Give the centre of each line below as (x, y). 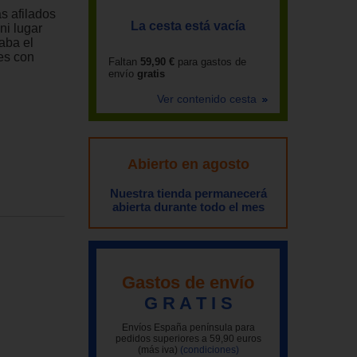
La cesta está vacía (188, 26)
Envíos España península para (188, 327)
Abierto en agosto (188, 164)
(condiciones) (209, 349)
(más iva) (159, 349)
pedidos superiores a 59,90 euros (188, 338)
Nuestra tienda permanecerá (188, 193)
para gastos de (210, 62)
